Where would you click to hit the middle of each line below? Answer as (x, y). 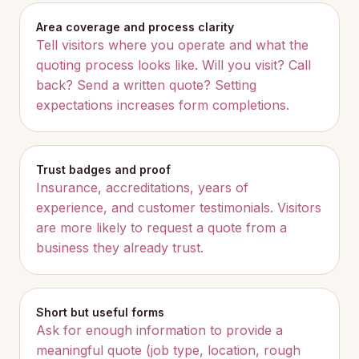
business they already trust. (120, 248)
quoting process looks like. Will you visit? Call (173, 65)
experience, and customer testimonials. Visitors (179, 208)
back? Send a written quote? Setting (146, 85)
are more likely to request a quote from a (161, 228)
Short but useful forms (100, 312)
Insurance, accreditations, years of (142, 188)
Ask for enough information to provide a (159, 330)
